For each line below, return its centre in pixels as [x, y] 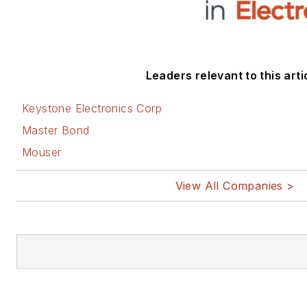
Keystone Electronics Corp [92, 108]
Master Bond [56, 130]
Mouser [42, 152]
